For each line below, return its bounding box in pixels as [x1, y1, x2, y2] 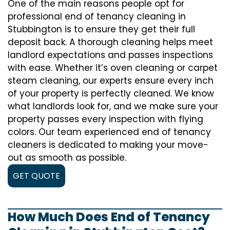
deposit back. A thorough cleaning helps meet [8, 36, 213, 48]
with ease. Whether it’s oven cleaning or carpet [8, 62, 218, 74]
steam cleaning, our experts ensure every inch [8, 74, 214, 87]
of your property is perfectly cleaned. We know [8, 87, 214, 100]
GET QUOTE [13, 170, 60, 182]
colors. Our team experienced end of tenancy [8, 126, 211, 138]
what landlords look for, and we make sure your [8, 100, 218, 112]
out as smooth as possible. [8, 151, 126, 164]
